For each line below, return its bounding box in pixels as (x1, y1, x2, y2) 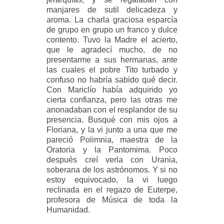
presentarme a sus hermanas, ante (46, 55, 177, 64)
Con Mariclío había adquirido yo (46, 85, 177, 94)
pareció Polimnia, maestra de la (46, 135, 177, 144)
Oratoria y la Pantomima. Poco (46, 145, 177, 154)
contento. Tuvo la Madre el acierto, (46, 35, 177, 44)
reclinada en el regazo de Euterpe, (46, 185, 177, 194)
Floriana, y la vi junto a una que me (46, 125, 177, 134)
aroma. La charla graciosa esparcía (46, 15, 177, 24)
